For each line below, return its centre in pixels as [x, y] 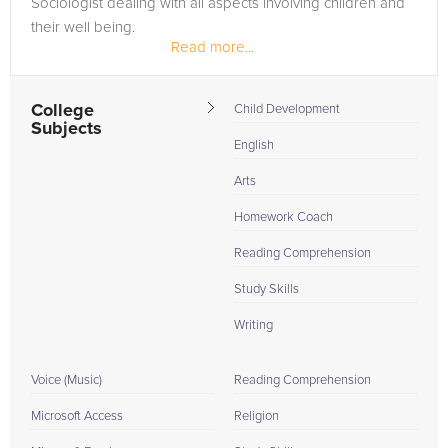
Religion [256, 416]
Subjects [66, 129]
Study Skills [266, 289]
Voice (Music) [66, 380]
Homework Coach [283, 217]
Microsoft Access [77, 416]
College [62, 111]
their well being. [83, 27]
